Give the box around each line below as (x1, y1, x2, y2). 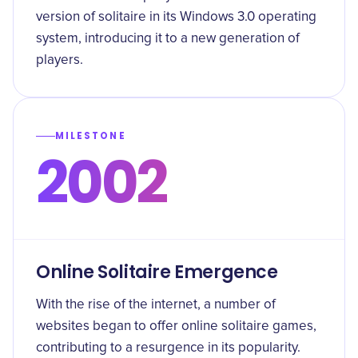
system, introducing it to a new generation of (36, 32, 300, 46)
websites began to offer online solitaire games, (36, 320, 316, 333)
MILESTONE (55, 129, 126, 142)
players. (36, 54, 83, 67)
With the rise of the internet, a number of (36, 298, 276, 312)
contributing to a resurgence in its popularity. (36, 341, 300, 355)
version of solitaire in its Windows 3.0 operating (36, 10, 316, 24)
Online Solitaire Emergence (36, 260, 278, 284)
